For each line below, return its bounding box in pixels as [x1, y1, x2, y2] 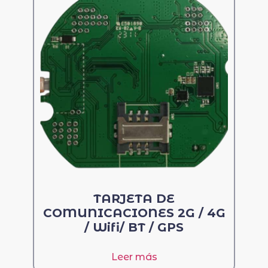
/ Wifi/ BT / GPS [84, 220, 184, 235]
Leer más [111, 251, 157, 263]
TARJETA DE [93, 191, 175, 206]
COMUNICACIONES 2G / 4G [42, 206, 226, 221]
